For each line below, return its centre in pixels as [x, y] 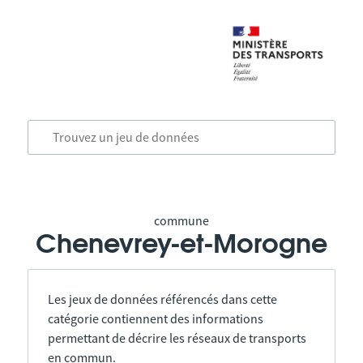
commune [181, 220]
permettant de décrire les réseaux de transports [177, 338]
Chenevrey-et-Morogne [181, 245]
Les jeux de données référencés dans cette [162, 299]
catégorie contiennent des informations [155, 318]
